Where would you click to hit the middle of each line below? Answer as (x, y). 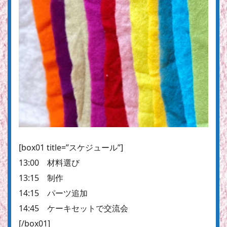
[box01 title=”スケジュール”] (71, 147)
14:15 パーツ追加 (53, 193)
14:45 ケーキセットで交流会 (73, 208)
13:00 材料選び (49, 162)
